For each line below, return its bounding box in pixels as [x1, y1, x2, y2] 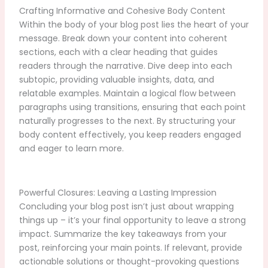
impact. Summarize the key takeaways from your [19, 227, 227, 240]
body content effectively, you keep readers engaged [19, 129, 241, 141]
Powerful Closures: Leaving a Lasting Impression [19, 186, 217, 199]
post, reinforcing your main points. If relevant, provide [19, 241, 242, 254]
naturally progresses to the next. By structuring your [19, 115, 236, 127]
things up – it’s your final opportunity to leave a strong [19, 214, 246, 226]
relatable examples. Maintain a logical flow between [19, 87, 236, 100]
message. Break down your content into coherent [19, 32, 227, 45]
